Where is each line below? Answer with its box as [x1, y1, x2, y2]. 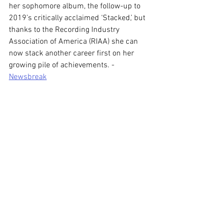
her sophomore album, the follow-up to [9, 1, 142, 11]
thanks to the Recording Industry [9, 25, 121, 35]
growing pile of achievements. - [9, 60, 116, 70]
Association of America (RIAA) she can [9, 37, 140, 47]
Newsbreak [9, 72, 47, 82]
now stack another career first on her [9, 49, 136, 58]
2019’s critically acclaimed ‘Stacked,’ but [9, 13, 147, 23]
